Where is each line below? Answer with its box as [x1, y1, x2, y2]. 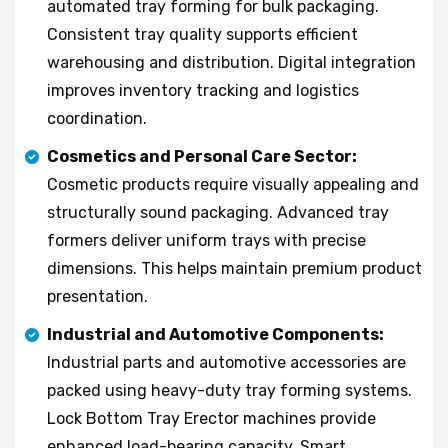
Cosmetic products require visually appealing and [47, 174, 419, 194]
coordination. [47, 108, 147, 128]
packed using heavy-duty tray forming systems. [47, 380, 412, 400]
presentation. [47, 286, 148, 306]
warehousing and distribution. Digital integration [47, 52, 416, 72]
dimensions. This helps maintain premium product [47, 258, 422, 278]
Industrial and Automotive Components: [47, 324, 384, 344]
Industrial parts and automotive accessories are [47, 352, 406, 372]
